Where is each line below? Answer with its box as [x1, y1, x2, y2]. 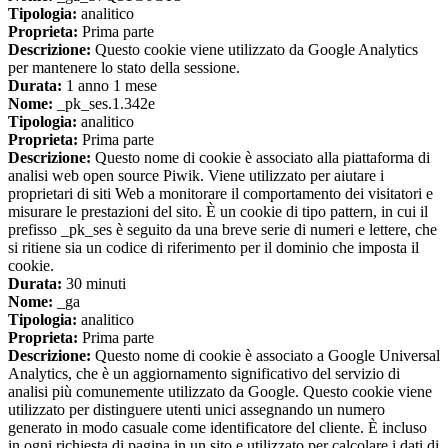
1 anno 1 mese [62, 77, 157, 95]
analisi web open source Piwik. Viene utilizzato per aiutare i [8, 167, 384, 185]
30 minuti [62, 275, 126, 293]
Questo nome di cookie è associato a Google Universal [91, 347, 440, 365]
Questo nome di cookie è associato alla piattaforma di [91, 149, 430, 167]
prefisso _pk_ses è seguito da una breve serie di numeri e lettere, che [8, 221, 437, 239]
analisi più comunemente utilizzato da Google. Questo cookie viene [8, 383, 432, 401]
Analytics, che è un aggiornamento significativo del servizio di [8, 365, 400, 383]
